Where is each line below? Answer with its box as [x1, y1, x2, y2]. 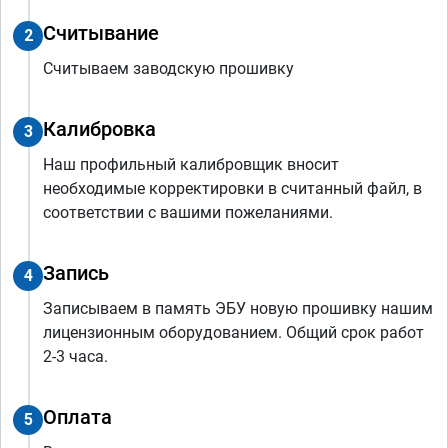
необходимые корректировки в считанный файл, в [43, 178, 422, 198]
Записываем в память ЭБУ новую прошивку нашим [43, 298, 433, 318]
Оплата [43, 404, 112, 429]
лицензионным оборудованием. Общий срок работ [43, 322, 424, 342]
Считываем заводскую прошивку [43, 58, 294, 78]
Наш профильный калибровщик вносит [43, 154, 339, 174]
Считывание [43, 20, 159, 45]
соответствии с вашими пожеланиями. [43, 202, 333, 222]
